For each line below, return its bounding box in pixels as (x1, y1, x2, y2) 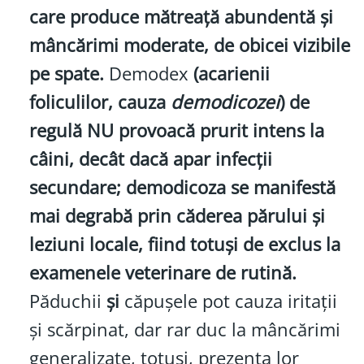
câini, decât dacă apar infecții (28, 145, 272, 171)
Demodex (103, 60, 193, 86)
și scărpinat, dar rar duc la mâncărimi (28, 316, 340, 342)
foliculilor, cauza (28, 89, 171, 115)
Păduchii (28, 288, 106, 314)
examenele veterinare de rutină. (28, 259, 297, 285)
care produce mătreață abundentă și (28, 3, 333, 29)
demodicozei (170, 89, 279, 115)
